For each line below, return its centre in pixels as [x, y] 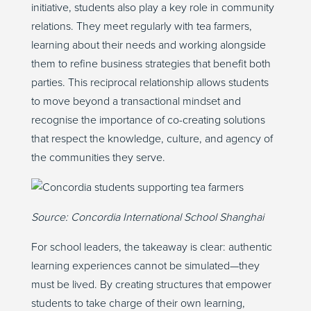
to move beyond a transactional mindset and [136, 102]
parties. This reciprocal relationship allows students [150, 83]
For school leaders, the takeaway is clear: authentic [151, 247]
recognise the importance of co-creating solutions [148, 120]
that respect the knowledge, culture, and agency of [152, 139]
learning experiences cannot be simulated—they [145, 266]
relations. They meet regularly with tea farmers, [141, 27]
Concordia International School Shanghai [167, 218]
